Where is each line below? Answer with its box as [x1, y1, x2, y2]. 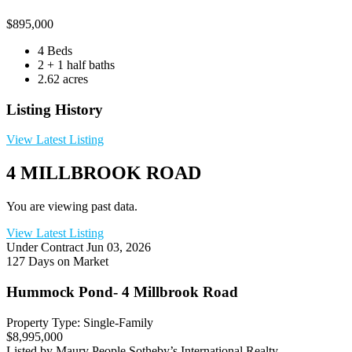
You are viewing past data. [6, 200, 137, 214]
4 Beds [38, 43, 72, 57]
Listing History [6, 101, 103, 118]
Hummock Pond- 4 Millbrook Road [6, 283, 238, 300]
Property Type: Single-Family [6, 315, 153, 329]
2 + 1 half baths [38, 57, 115, 71]
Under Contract [6, 240, 83, 255]
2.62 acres [38, 71, 88, 86]
